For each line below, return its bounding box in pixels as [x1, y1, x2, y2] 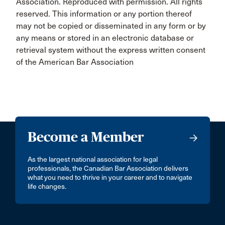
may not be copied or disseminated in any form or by [16, 21, 206, 31]
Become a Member [28, 129, 145, 145]
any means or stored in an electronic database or [16, 33, 194, 43]
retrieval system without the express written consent [16, 45, 205, 55]
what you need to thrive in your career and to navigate [28, 173, 193, 182]
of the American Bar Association [16, 57, 134, 67]
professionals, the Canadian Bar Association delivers [28, 164, 189, 173]
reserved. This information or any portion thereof [16, 9, 192, 19]
